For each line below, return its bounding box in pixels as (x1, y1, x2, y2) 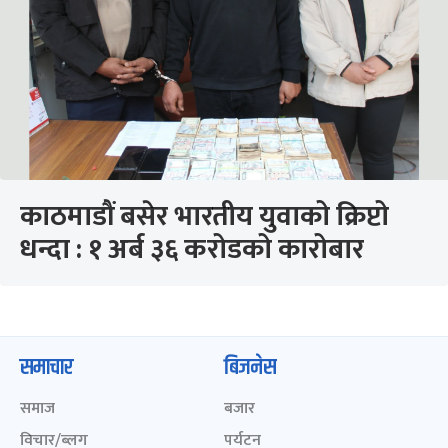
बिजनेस (224, 351, 276, 385)
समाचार (20, 351, 73, 385)
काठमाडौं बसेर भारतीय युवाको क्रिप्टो (20, 193, 389, 240)
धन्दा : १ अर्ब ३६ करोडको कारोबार (20, 226, 364, 273)
